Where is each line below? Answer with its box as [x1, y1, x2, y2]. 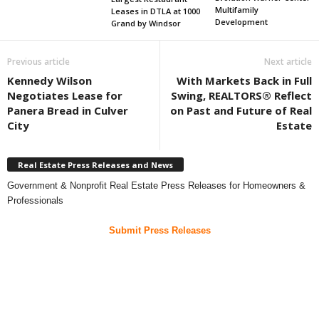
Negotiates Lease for [7, 88, 122, 103]
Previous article [7, 56, 70, 68]
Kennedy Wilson [7, 73, 92, 88]
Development [214, 16, 268, 28]
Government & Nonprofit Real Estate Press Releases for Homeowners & [7, 179, 305, 191]
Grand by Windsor [110, 18, 181, 29]
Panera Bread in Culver [7, 103, 128, 118]
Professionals [7, 194, 63, 206]
